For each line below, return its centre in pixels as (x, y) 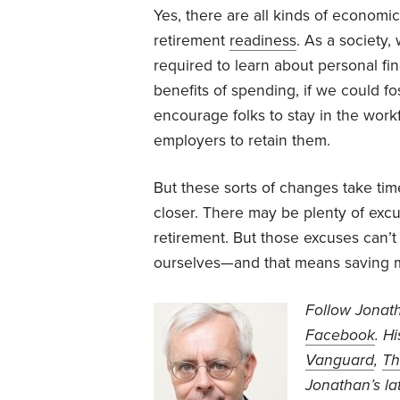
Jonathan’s (343, 385)
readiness (263, 40)
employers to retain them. (242, 140)
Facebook (340, 335)
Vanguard (340, 360)
